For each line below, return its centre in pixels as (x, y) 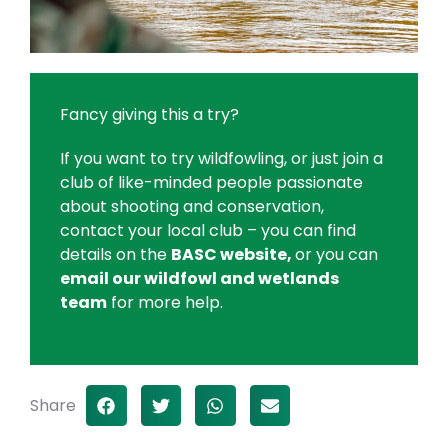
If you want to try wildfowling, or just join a (221, 159)
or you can (336, 255)
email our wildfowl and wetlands (199, 279)
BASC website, (233, 255)
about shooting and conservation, (192, 207)
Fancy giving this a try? (149, 115)
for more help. (165, 303)
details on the (115, 255)
